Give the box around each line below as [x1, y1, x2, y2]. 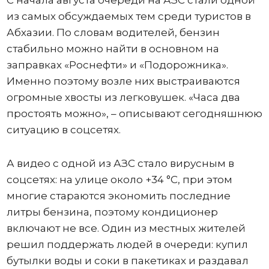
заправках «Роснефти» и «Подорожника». [6, 59, 228, 71]
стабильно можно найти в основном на [6, 43, 219, 55]
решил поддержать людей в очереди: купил [6, 238, 248, 251]
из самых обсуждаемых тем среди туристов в [6, 10, 251, 23]
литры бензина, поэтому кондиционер [6, 206, 218, 219]
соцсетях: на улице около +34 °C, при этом [6, 174, 232, 186]
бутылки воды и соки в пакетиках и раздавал [6, 255, 249, 267]
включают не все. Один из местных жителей [6, 222, 246, 235]
